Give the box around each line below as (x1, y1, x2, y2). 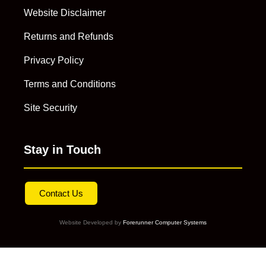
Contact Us (39, 188, 83, 199)
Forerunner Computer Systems (123, 219, 207, 226)
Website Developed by (59, 219, 123, 226)
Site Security (24, 103, 77, 113)
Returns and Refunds (24, 31, 113, 42)
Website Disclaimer (24, 8, 106, 18)
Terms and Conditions (24, 79, 116, 90)
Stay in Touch (24, 143, 101, 157)
